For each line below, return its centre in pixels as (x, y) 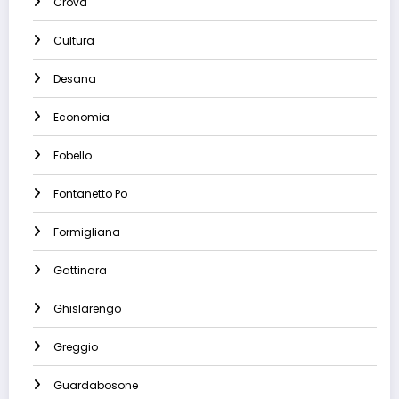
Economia (81, 118)
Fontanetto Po (90, 194)
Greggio (76, 347)
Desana (75, 79)
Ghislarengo (87, 309)
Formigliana (87, 232)
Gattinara (80, 271)
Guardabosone (96, 386)
